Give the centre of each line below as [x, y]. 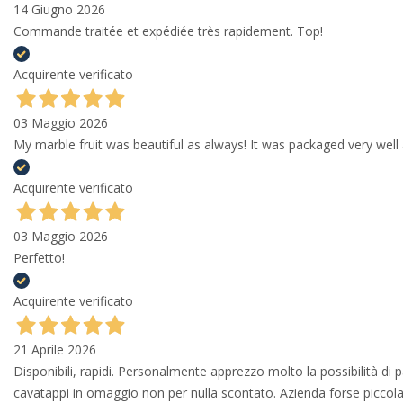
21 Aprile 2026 [55, 350]
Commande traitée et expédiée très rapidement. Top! [168, 31]
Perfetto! [39, 258]
